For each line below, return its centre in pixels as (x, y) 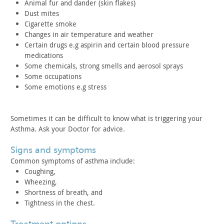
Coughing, (41, 171)
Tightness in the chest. (60, 203)
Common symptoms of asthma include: (73, 161)
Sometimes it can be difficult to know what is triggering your (106, 118)
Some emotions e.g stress (65, 87)
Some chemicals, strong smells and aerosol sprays (105, 66)
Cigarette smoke (50, 24)
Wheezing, (42, 182)
